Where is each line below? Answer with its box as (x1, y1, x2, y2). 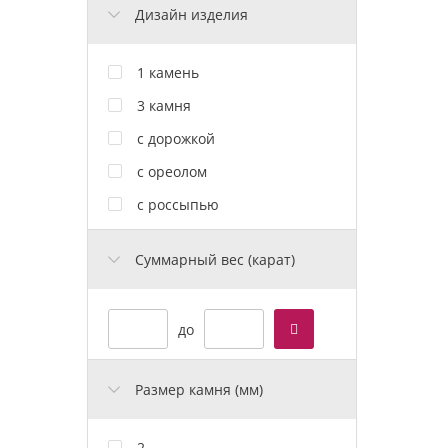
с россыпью (137, 194, 219, 214)
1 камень (137, 62, 199, 82)
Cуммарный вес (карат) (135, 249, 295, 269)
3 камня (137, 95, 191, 115)
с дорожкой (137, 128, 215, 148)
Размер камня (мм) (135, 379, 263, 399)
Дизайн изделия (135, 4, 248, 24)
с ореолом (137, 161, 207, 181)
